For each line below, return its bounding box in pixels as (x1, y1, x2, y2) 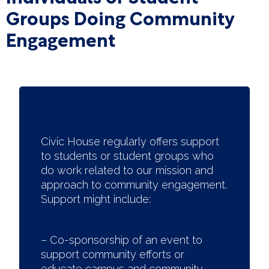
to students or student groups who (41, 150, 214, 162)
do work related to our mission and (41, 164, 213, 177)
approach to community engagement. (41, 178, 227, 191)
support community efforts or (41, 248, 184, 261)
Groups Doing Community (6, 3, 234, 31)
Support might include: (41, 193, 151, 205)
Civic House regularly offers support (41, 135, 219, 148)
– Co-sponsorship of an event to (41, 234, 202, 246)
